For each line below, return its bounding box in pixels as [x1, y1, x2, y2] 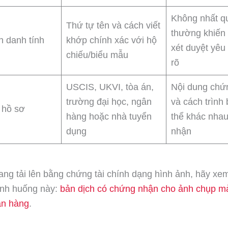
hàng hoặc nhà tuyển [66, 111, 152, 122]
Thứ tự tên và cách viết [66, 20, 160, 31]
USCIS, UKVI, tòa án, [66, 82, 154, 93]
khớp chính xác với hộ [66, 35, 157, 46]
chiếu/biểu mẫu [66, 50, 128, 61]
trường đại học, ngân [66, 97, 152, 107]
